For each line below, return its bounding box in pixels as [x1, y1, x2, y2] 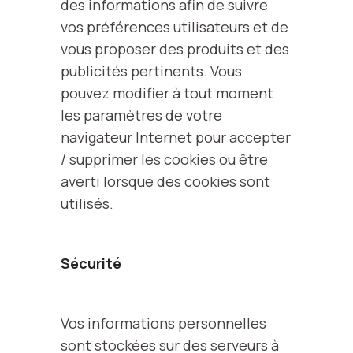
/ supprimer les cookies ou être [61, 150, 268, 169]
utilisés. [61, 194, 113, 213]
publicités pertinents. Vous [61, 61, 242, 80]
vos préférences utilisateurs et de [61, 17, 288, 36]
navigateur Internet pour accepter [61, 128, 291, 147]
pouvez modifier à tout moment [61, 84, 273, 102]
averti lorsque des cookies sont [61, 172, 270, 191]
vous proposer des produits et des [61, 39, 289, 58]
